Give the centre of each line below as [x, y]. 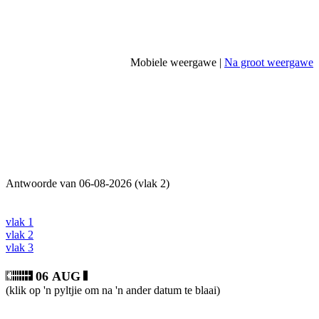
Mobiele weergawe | [177, 62]
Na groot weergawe [269, 62]
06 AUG [58, 276]
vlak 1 [20, 222]
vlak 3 [20, 247]
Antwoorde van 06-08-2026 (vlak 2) [88, 183]
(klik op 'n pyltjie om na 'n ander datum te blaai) [113, 290]
